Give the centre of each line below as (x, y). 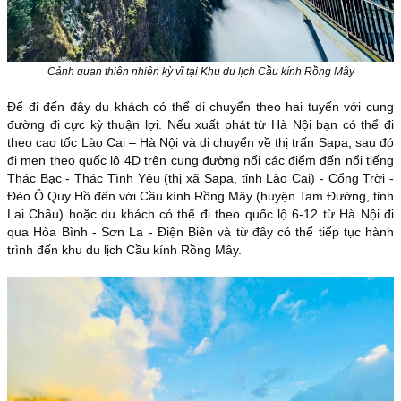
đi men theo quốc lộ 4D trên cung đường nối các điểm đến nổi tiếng (200, 161)
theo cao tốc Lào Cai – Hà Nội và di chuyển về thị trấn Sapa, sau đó (200, 143)
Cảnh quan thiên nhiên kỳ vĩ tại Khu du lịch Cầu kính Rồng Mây (200, 72)
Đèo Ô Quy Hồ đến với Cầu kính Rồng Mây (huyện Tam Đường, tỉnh (200, 196)
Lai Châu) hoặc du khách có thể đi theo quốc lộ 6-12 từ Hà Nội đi (200, 214)
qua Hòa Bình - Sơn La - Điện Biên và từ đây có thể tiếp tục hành (200, 232)
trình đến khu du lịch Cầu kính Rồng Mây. (124, 250)
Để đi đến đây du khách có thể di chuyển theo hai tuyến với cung (200, 107)
